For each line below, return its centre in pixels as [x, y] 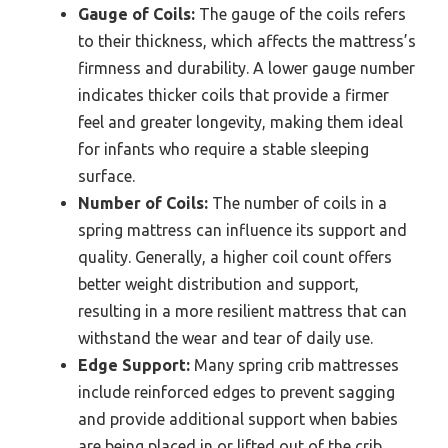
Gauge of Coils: [136, 13]
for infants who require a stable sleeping [223, 148]
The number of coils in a [297, 202]
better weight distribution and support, [218, 283]
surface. [106, 175]
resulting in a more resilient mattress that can [242, 310]
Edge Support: [134, 364]
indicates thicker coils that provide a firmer [233, 94]
